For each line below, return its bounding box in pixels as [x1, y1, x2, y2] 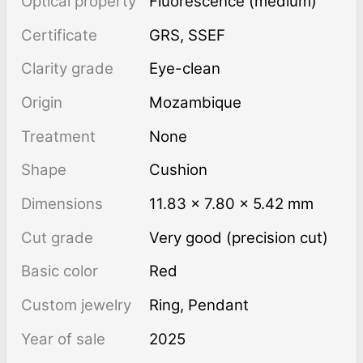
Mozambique [149, 92, 242, 112]
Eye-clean [158, 59, 221, 79]
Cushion [149, 160, 208, 180]
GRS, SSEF [160, 25, 226, 45]
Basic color [20, 262, 98, 281]
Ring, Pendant [159, 295, 250, 314]
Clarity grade [20, 59, 113, 79]
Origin [20, 92, 62, 112]
